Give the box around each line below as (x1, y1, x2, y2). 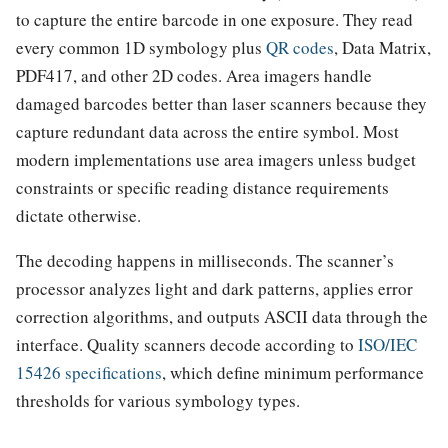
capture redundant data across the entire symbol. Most (16, 119, 399, 143)
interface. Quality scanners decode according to (16, 332, 358, 356)
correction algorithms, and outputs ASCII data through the (16, 304, 428, 328)
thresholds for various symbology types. (16, 388, 300, 412)
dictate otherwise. (16, 203, 141, 227)
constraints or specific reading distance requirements (16, 175, 389, 199)
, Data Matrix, (334, 35, 431, 59)
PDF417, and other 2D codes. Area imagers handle (16, 63, 372, 87)
